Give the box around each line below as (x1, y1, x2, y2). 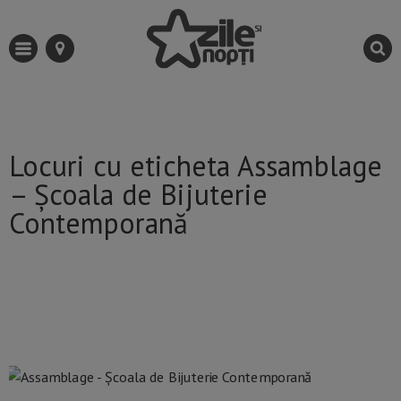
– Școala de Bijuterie (9, 175, 268, 214)
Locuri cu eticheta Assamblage (9, 147, 382, 185)
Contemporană (9, 204, 188, 243)
